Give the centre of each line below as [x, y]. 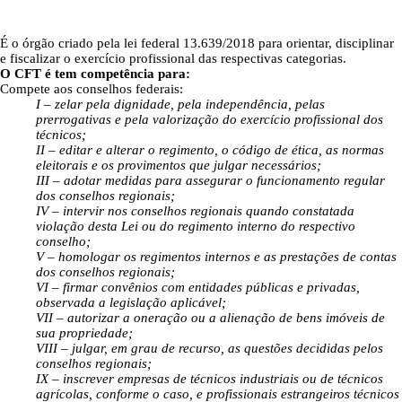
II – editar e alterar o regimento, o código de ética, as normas [210, 150]
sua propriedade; [84, 333]
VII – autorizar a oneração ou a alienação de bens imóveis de [210, 318]
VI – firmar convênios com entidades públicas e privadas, [198, 287]
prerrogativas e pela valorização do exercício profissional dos [210, 119]
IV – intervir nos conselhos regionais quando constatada [195, 211]
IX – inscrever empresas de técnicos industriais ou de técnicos [210, 379]
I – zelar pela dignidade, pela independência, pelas [180, 104]
